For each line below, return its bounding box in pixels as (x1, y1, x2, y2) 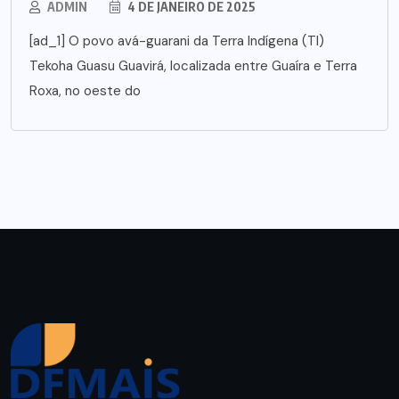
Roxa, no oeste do (29, 82, 141, 101)
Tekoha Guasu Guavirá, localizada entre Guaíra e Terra (29, 57, 357, 76)
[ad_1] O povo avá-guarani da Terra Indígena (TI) (29, 32, 324, 51)
